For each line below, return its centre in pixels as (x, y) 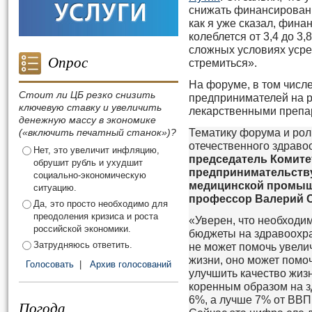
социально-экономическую (90, 175)
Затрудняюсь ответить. (83, 245)
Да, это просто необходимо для (101, 204)
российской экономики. (82, 229)
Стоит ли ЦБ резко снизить (87, 95)
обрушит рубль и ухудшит (88, 163)
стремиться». (224, 63)
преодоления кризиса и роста (96, 216)
